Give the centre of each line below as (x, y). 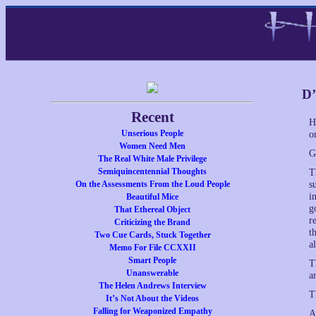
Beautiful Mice (152, 197)
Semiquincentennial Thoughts (152, 171)
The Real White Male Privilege (152, 159)
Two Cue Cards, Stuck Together (152, 235)
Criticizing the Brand (152, 222)
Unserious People (152, 133)
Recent (152, 117)
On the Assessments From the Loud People (152, 184)
